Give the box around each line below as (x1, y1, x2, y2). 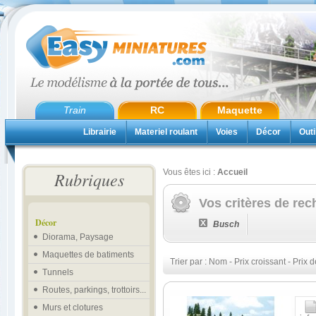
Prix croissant (234, 257, 286, 267)
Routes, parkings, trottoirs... (42, 285, 146, 295)
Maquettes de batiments (42, 250, 134, 260)
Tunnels (42, 267, 73, 277)
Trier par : (170, 257, 209, 267)
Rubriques (54, 168, 124, 190)
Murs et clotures (42, 303, 103, 312)
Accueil (217, 167, 248, 177)
